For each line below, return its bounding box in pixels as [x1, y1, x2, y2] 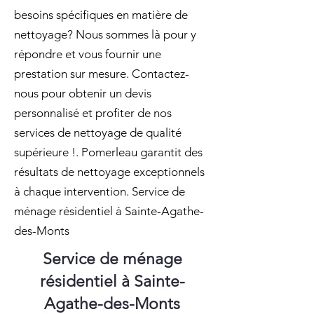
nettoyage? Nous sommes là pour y [14, 27, 196, 41]
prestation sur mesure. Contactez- [14, 67, 189, 81]
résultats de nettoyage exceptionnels [14, 165, 205, 179]
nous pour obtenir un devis [14, 86, 151, 100]
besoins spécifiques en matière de [14, 8, 188, 22]
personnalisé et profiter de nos [14, 106, 172, 120]
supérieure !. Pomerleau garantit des [14, 145, 203, 159]
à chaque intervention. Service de [14, 184, 185, 198]
